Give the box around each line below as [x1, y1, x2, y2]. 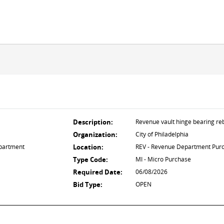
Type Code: [73, 155, 108, 164]
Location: [73, 142, 103, 151]
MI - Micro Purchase [135, 155, 191, 163]
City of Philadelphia [135, 130, 188, 138]
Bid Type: [73, 180, 102, 189]
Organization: [73, 130, 117, 139]
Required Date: [73, 167, 122, 176]
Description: [73, 117, 113, 126]
